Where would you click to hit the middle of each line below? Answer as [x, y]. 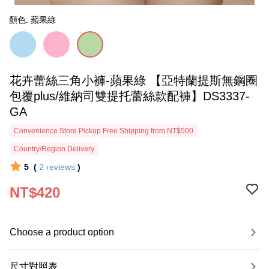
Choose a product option [62, 232]
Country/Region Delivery [54, 149]
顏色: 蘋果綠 [32, 20]
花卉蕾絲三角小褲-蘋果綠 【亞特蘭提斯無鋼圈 [134, 80]
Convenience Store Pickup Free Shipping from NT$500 [104, 131]
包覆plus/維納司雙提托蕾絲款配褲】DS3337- [130, 96]
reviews [61, 167]
